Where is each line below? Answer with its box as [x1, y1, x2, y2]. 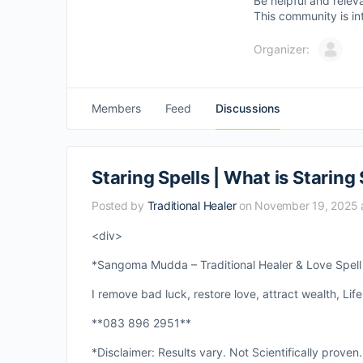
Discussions [216, 101, 280, 115]
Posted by [92, 199, 147, 212]
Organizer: [254, 42, 310, 56]
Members [92, 101, 141, 115]
